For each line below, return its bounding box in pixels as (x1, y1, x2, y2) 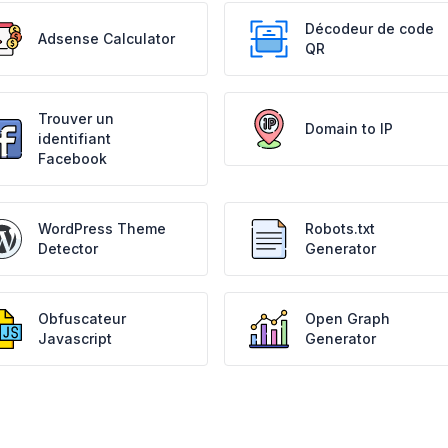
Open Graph (304, 310, 390, 327)
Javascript (38, 330, 113, 347)
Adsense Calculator (38, 30, 176, 47)
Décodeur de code (304, 20, 434, 37)
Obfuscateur (38, 310, 127, 327)
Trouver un (38, 110, 115, 127)
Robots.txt (304, 220, 375, 237)
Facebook (38, 150, 108, 167)
